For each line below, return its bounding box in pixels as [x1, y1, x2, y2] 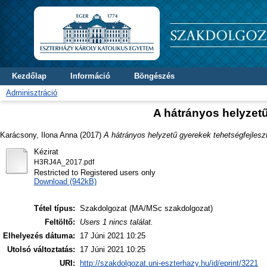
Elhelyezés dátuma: [3, 231, 75, 241]
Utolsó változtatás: [7, 245, 75, 254]
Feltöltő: [45, 218, 75, 227]
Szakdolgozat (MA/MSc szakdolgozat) [80, 204, 213, 213]
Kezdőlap [12, 72, 46, 80]
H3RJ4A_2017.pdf [33, 158, 94, 166]
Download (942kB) [33, 176, 97, 186]
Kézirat [33, 147, 58, 156]
